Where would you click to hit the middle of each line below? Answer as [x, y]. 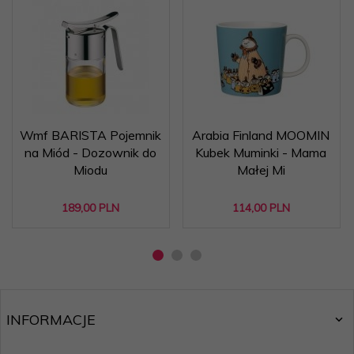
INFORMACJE [51, 320]
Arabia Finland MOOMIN [261, 135]
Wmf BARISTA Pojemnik [90, 135]
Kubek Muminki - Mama [261, 153]
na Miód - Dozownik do [90, 153]
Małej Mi [261, 170]
